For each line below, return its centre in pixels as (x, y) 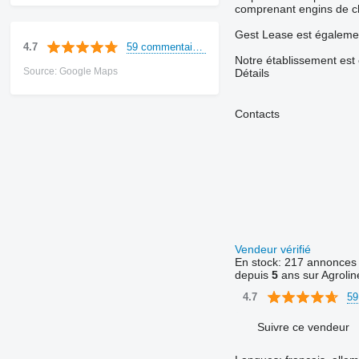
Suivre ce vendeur (303, 327)
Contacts (257, 114)
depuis (253, 275)
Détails (252, 73)
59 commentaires (198, 46)
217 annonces (320, 262)
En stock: (259, 262)
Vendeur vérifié (274, 250)
